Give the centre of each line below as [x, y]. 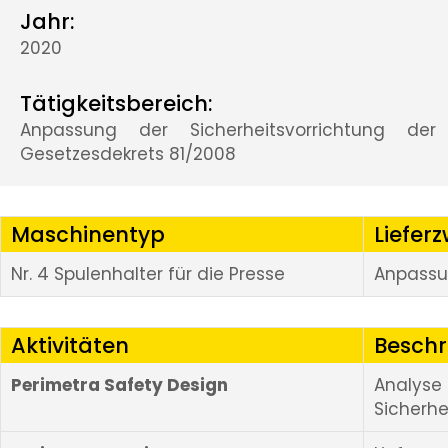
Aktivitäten [70, 346]
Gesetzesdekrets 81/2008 [128, 154]
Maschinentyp [88, 235]
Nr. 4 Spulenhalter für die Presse [148, 274]
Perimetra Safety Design [119, 385]
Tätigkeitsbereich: [116, 104]
